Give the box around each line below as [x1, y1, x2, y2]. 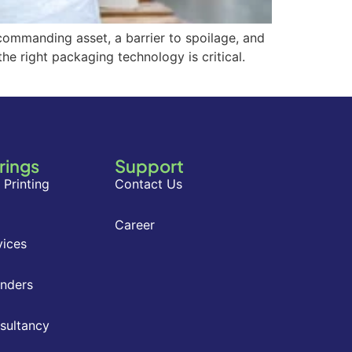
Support [115, 154, 184, 177]
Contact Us [115, 175, 182, 192]
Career [115, 216, 155, 233]
